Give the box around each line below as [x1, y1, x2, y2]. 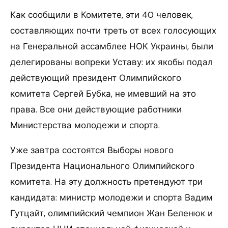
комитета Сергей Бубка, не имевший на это [10, 88, 196, 99]
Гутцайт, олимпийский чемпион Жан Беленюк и [10, 207, 213, 219]
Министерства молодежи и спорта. [10, 119, 160, 131]
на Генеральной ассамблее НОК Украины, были [10, 40, 213, 52]
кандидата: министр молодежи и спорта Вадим [10, 191, 213, 203]
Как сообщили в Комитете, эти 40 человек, [10, 9, 193, 20]
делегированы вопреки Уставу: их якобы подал [10, 56, 213, 68]
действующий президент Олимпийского [10, 72, 181, 83]
